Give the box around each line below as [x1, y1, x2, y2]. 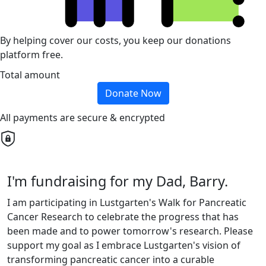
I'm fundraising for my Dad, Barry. [7, 172, 228, 191]
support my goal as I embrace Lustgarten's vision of [7, 239, 240, 252]
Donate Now [104, 87, 161, 100]
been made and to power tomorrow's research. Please [7, 224, 253, 238]
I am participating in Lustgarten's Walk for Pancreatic [7, 196, 246, 210]
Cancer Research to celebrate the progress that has [7, 210, 239, 224]
